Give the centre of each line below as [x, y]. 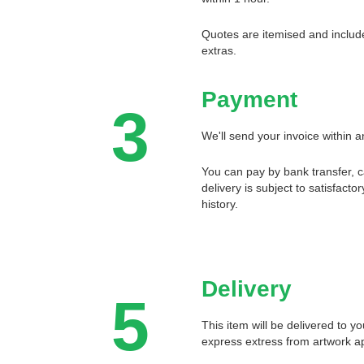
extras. [219, 50]
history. [220, 204]
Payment [250, 99]
